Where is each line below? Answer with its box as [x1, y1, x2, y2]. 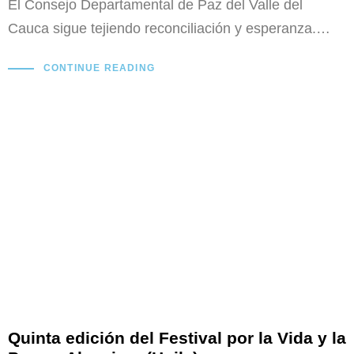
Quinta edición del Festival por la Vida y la [8, 329, 346, 348]
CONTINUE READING [43, 62, 155, 74]
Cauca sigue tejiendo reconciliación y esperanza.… [8, 20, 330, 36]
